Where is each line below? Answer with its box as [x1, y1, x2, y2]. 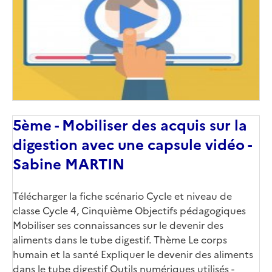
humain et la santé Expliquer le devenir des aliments [13, 247, 253, 262]
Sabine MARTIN [13, 154, 124, 175]
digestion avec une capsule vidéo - [13, 134, 251, 156]
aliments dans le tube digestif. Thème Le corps [13, 233, 227, 247]
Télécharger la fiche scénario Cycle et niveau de [13, 189, 232, 203]
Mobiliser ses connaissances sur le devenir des [13, 218, 223, 233]
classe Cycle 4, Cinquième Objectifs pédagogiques [13, 203, 246, 218]
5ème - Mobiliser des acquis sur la [13, 115, 247, 137]
